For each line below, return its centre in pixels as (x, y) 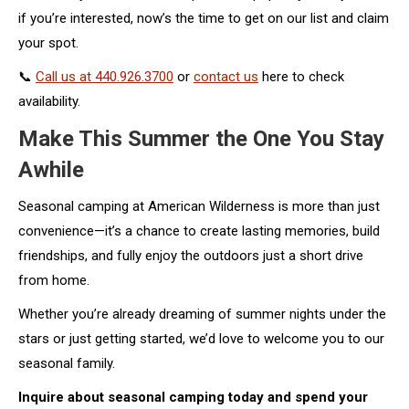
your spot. (48, 42)
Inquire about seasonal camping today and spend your (193, 397)
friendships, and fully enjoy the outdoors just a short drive (191, 255)
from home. (54, 280)
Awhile (51, 169)
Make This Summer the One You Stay (201, 138)
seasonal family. (67, 363)
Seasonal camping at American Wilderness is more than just (199, 206)
